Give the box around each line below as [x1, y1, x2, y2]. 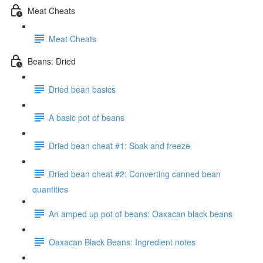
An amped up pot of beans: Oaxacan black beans [49, 207, 232, 220]
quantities [32, 183, 68, 195]
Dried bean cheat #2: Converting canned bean [49, 167, 221, 180]
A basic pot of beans [49, 111, 124, 123]
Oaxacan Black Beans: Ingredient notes [49, 235, 195, 248]
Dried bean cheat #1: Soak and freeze [49, 139, 190, 151]
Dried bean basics [49, 83, 116, 95]
